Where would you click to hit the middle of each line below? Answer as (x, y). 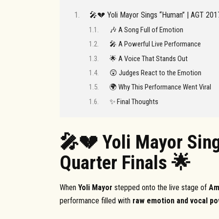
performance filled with (96, 201)
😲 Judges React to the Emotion (155, 73)
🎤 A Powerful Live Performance (155, 44)
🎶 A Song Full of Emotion (146, 30)
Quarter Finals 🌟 (125, 163)
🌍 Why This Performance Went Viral (160, 87)
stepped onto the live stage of (161, 188)
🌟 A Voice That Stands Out (148, 58)
